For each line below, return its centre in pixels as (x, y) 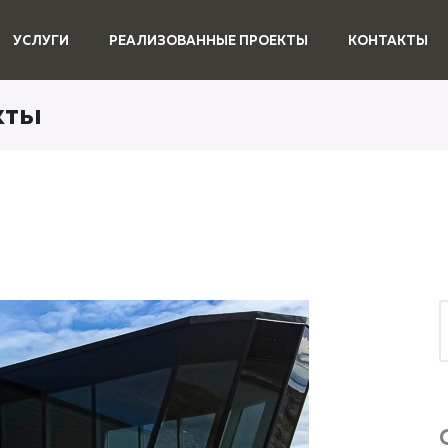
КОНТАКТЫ (387, 41)
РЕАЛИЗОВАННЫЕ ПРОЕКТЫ (208, 41)
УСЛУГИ (40, 41)
